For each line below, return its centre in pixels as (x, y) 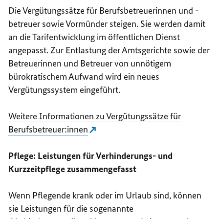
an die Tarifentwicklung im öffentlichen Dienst (94, 37)
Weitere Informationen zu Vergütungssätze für (95, 116)
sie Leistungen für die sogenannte (71, 209)
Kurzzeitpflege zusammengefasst (73, 169)
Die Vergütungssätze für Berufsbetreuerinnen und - (104, 11)
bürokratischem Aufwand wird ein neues (84, 77)
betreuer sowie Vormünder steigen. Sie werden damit (107, 24)
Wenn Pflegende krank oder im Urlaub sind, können (105, 196)
